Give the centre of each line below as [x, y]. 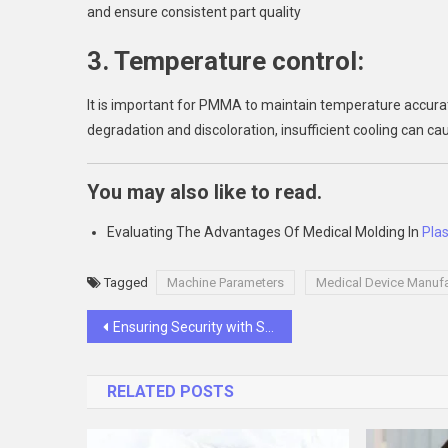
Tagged [127, 282]
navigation [158, 367]
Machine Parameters [225, 282]
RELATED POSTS [170, 391]
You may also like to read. [204, 192]
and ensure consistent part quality [194, 12]
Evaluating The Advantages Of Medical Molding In [264, 232]
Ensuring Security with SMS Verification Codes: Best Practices [189, 327]
